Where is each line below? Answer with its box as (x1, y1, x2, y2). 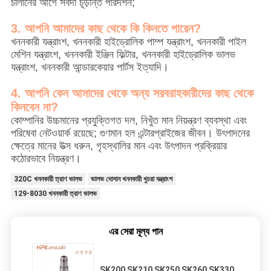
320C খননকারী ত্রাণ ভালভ (13, 175, 82, 184)
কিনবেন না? (10, 100, 58, 114)
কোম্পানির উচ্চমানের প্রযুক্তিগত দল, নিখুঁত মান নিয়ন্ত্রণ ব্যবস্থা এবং (10, 114, 247, 127)
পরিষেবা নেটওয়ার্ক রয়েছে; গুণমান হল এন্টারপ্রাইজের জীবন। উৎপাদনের (10, 127, 250, 140)
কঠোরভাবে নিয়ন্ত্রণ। (10, 152, 81, 165)
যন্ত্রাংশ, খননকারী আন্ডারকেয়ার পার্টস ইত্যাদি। (10, 61, 169, 74)
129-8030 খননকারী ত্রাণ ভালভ (13, 189, 97, 198)
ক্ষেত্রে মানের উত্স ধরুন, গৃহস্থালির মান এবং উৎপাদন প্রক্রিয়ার (10, 140, 227, 152)
